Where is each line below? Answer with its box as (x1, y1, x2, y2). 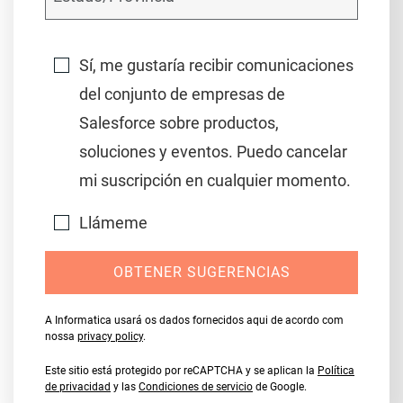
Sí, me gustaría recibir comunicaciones (78, 56, 354, 75)
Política (318, 364, 354, 377)
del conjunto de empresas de (78, 85, 285, 103)
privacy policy (77, 330, 143, 343)
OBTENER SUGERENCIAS (112, 264, 291, 281)
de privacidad (45, 381, 111, 393)
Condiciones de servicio (139, 381, 253, 393)
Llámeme (78, 213, 148, 232)
